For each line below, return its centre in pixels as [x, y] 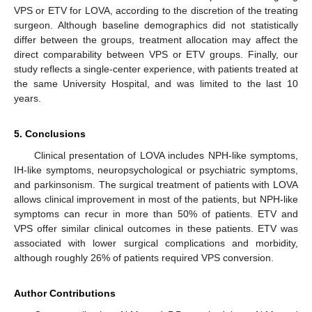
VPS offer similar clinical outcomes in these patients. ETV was [156, 229]
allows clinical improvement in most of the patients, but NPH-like [156, 200]
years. [28, 99]
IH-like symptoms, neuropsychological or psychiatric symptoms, [156, 170]
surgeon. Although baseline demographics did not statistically [156, 25]
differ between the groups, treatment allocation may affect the [156, 40]
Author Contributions [65, 294]
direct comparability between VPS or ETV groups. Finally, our [156, 55]
